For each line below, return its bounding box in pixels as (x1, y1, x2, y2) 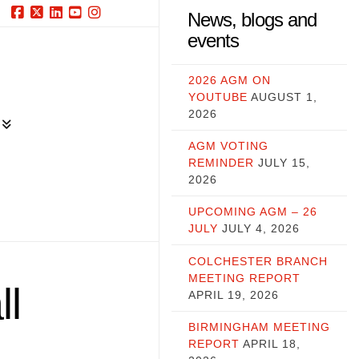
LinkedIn (57, 30, 112, 46)
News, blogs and (187, 9, 317, 31)
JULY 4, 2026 (221, 222, 300, 236)
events (187, 30, 240, 52)
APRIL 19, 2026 (188, 288, 279, 301)
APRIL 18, (242, 337, 301, 350)
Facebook (18, 30, 83, 46)
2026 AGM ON (188, 74, 271, 87)
